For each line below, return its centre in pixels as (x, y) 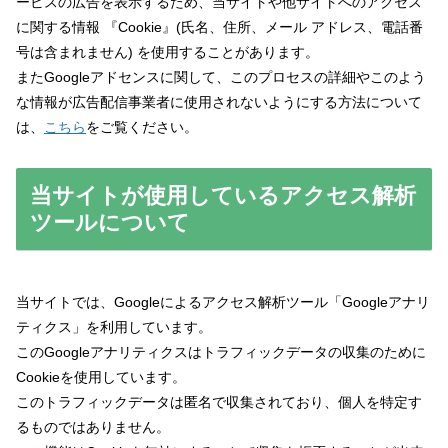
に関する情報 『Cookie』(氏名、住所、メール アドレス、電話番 (219, 27)
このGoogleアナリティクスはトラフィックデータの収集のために (221, 352)
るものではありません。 (93, 427)
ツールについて (109, 223)
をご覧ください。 (142, 127)
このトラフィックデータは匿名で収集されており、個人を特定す (219, 402)
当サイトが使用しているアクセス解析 (222, 196)
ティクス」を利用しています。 (114, 327)
